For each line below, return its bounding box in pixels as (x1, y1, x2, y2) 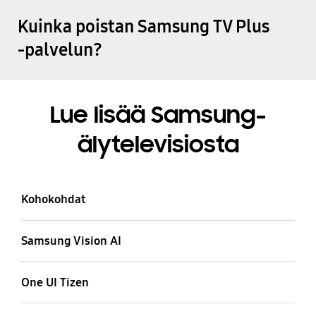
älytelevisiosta (77, 130, 239, 160)
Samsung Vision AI (20, 233, 124, 249)
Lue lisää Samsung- (50, 100, 266, 130)
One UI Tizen (20, 274, 92, 290)
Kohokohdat (20, 192, 89, 207)
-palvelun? (17, 39, 102, 61)
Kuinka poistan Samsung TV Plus (17, 16, 269, 37)
